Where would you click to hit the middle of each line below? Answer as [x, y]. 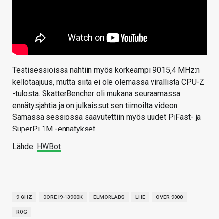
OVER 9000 [169, 197]
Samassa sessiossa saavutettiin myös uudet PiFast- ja [107, 117]
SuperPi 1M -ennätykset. [55, 129]
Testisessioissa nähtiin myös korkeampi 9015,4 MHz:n [106, 70]
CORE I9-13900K [63, 197]
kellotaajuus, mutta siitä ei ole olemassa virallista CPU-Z [108, 82]
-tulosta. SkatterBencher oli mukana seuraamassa [96, 94]
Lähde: [24, 147]
